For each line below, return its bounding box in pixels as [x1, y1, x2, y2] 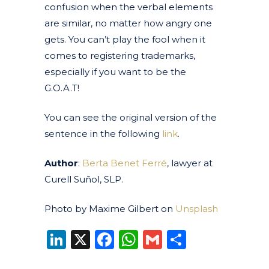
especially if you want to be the [44, 65, 186, 77]
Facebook [114, 227, 207, 251]
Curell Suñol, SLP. [44, 173, 123, 185]
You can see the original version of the [44, 111, 217, 123]
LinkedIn [66, 227, 150, 251]
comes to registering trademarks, [44, 49, 195, 61]
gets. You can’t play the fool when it [44, 33, 205, 45]
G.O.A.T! [44, 82, 79, 94]
